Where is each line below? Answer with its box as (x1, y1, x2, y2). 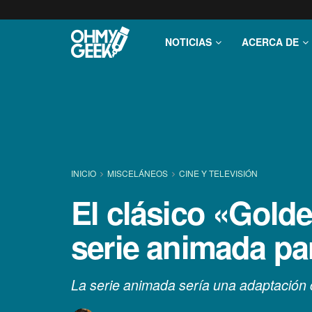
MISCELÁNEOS (107, 167, 168, 179)
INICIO (71, 167, 98, 179)
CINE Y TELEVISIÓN (179, 167, 258, 179)
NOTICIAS (165, 35, 212, 49)
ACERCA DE (242, 35, 299, 49)
